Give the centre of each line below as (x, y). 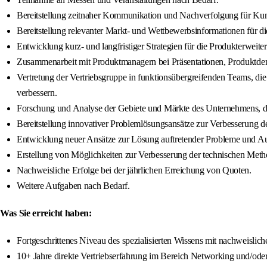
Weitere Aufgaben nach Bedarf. (73, 186)
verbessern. (37, 93)
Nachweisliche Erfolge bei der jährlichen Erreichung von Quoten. (134, 170)
